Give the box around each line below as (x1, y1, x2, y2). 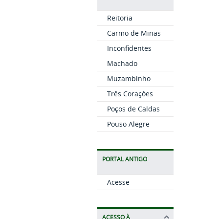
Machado (107, 59, 137, 68)
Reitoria (107, 13, 132, 23)
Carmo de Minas (107, 28, 161, 38)
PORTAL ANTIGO (102, 155, 147, 163)
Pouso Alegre (107, 119, 150, 129)
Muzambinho (107, 74, 151, 84)
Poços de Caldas (107, 104, 160, 114)
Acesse (107, 177, 130, 187)
